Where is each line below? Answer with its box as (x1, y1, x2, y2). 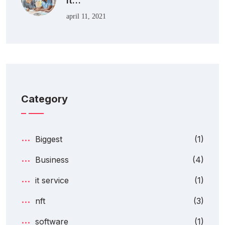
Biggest (35, 134, 62, 144)
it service (35, 175, 69, 185)
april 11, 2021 (66, 12, 106, 20)
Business (35, 154, 69, 165)
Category (21, 92, 68, 105)
